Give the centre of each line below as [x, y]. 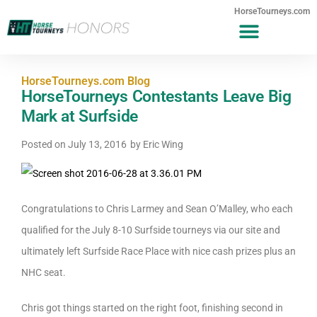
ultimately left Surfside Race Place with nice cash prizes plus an [158, 252]
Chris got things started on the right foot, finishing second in [152, 308]
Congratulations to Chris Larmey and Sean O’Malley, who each [157, 209]
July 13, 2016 [97, 144]
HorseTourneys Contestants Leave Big [156, 97]
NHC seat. [44, 273]
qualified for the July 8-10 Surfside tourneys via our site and [151, 230]
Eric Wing [162, 144]
